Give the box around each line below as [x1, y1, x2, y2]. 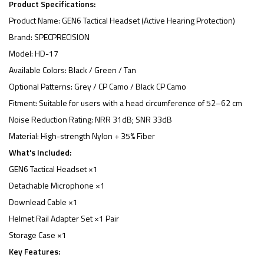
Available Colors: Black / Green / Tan [9, 64, 136, 76]
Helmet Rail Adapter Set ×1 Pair [9, 212, 119, 225]
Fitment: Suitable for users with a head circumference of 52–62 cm [9, 97, 242, 109]
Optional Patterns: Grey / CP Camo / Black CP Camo [9, 80, 186, 93]
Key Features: [9, 245, 60, 258]
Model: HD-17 [9, 47, 58, 60]
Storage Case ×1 [9, 229, 67, 241]
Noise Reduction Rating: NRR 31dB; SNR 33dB [9, 113, 172, 126]
